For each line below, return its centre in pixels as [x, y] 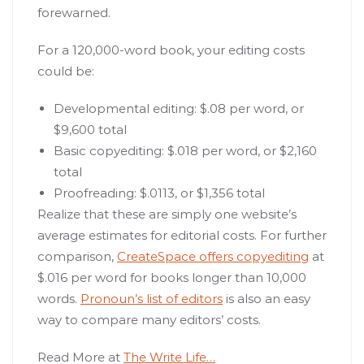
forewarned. [74, 13]
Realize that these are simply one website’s [167, 214]
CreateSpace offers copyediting [213, 257]
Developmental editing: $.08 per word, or [179, 109]
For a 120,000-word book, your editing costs [171, 50]
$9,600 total [90, 130]
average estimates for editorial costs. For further [182, 236]
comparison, [77, 257]
